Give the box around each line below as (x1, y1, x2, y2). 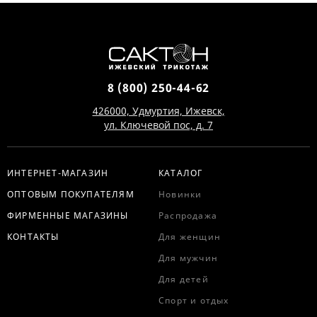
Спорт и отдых (158, 294, 229, 307)
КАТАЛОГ (158, 167, 203, 180)
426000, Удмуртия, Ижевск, (92, 104, 225, 118)
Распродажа (158, 209, 217, 222)
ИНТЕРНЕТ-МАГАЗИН (7, 167, 109, 180)
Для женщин (158, 231, 221, 243)
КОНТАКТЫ (7, 231, 59, 243)
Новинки (158, 188, 202, 201)
